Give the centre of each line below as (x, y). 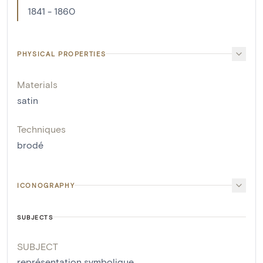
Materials (37, 84)
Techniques (41, 129)
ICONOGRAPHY (46, 185)
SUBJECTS (35, 217)
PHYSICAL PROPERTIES (62, 53)
